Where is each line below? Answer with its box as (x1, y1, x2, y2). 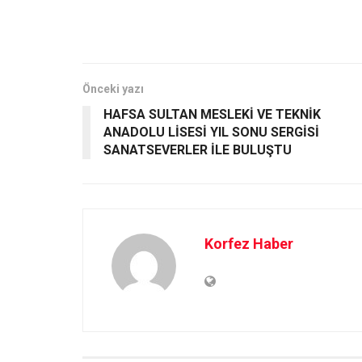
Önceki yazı (82, 82, 144, 95)
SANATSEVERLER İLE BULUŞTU (103, 141, 292, 158)
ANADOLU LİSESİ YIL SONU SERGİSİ (103, 124, 319, 140)
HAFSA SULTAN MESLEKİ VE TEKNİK (103, 106, 321, 122)
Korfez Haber (204, 234, 293, 252)
